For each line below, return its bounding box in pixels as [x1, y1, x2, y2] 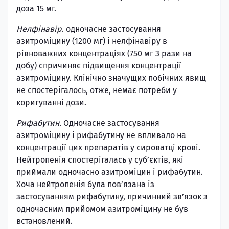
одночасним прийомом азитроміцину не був [16, 204, 188, 214]
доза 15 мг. [16, 4, 56, 13]
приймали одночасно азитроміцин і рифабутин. [16, 167, 203, 177]
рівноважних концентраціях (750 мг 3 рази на [16, 49, 192, 58]
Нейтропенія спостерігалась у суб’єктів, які [16, 155, 184, 165]
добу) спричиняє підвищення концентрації [16, 61, 181, 71]
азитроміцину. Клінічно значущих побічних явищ [16, 73, 206, 83]
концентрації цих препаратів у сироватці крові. [16, 143, 200, 152]
